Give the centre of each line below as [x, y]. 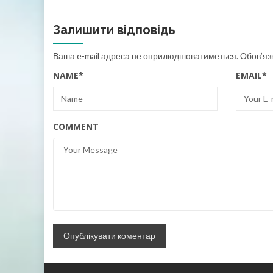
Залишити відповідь [114, 30]
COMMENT [76, 126]
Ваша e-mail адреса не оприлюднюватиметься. [146, 55]
